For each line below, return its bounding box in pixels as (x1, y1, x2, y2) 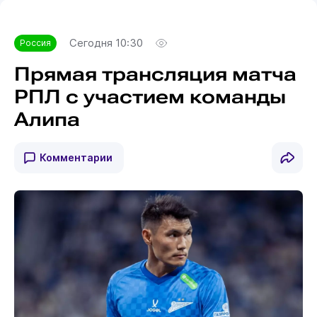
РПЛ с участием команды (13, 85, 286, 108)
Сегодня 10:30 (69, 36, 143, 50)
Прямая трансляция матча (13, 62, 296, 86)
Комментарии (39, 151, 113, 163)
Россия (19, 37, 51, 48)
